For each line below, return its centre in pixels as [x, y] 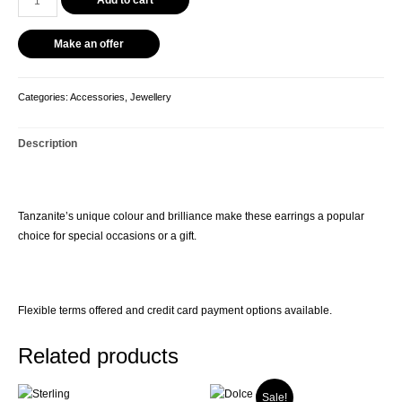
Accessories [97, 96]
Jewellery [151, 96]
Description [48, 143]
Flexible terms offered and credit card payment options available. [175, 310]
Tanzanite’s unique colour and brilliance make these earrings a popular [191, 217]
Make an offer [89, 44]
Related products [98, 355]
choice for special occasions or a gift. [107, 236]
